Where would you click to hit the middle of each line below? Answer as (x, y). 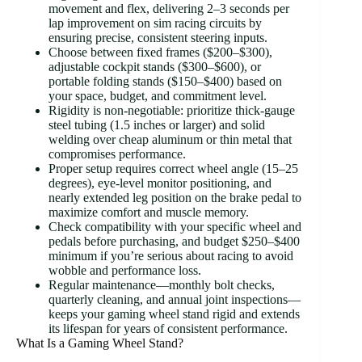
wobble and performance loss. (125, 270)
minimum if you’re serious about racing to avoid (171, 255)
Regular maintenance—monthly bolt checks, (162, 284)
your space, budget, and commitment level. (158, 95)
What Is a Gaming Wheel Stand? (100, 343)
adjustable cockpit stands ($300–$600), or (155, 66)
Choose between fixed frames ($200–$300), (160, 52)
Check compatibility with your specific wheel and (175, 226)
